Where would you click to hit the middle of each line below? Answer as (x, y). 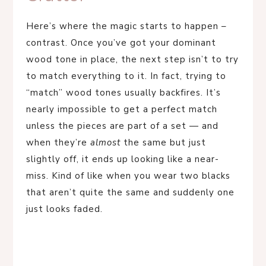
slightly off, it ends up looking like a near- (123, 159)
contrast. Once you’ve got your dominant (121, 43)
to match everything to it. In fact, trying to (126, 76)
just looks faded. (64, 209)
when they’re (58, 143)
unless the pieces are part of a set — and (122, 126)
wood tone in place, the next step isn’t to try (132, 60)
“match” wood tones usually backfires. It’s (123, 93)
